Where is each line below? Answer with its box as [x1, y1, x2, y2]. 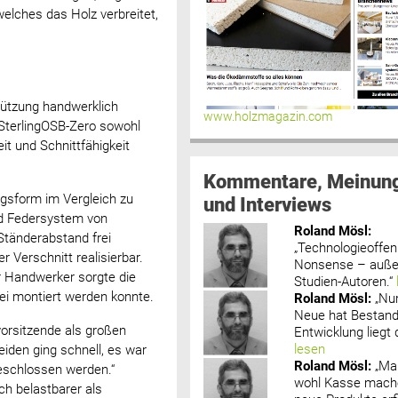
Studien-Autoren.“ [294, 273, 394, 290]
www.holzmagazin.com [203, 108, 332, 124]
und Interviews [203, 192, 331, 216]
